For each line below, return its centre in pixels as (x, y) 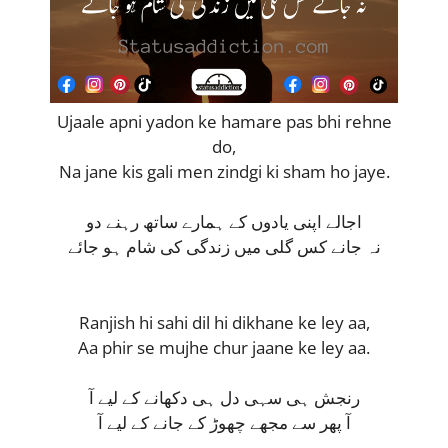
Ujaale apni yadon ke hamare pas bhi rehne (224, 121)
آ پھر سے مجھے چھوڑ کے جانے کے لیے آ (224, 422)
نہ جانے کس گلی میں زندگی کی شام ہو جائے (224, 246)
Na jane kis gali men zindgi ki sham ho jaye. (224, 171)
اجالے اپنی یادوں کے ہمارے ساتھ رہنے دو (224, 221)
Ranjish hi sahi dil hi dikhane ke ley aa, (224, 322)
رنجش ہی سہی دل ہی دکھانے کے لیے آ (224, 397)
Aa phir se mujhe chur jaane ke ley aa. (224, 347)
